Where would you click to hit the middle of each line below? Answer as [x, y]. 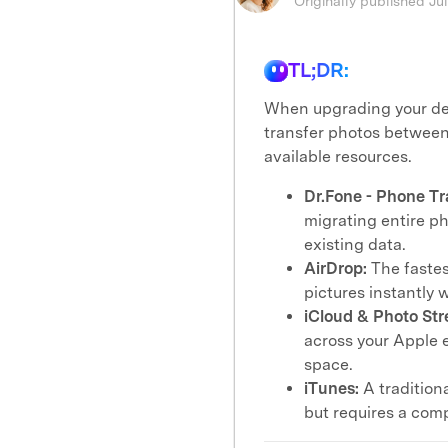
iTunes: [331, 388]
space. [328, 364]
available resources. [338, 156]
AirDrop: [335, 268]
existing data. [355, 244]
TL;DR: [318, 70]
